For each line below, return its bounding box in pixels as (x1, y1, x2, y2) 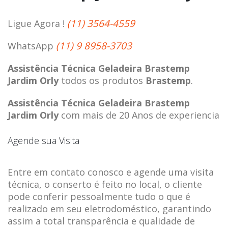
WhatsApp (8, 39, 56, 52)
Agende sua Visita (8, 134, 79, 147)
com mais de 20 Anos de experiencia (59, 108, 219, 121)
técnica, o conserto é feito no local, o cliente (8, 178, 202, 190)
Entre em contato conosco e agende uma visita (8, 165, 214, 178)
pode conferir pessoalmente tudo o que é (8, 190, 190, 203)
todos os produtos (59, 74, 146, 87)
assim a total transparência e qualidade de (8, 214, 195, 227)
